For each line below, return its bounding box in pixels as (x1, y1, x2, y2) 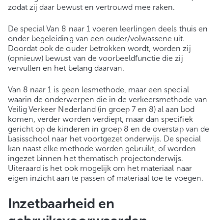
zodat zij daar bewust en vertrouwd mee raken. (8, 2, 175, 12)
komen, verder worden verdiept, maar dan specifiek (8, 114, 193, 124)
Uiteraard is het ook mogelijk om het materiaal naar (8, 163, 192, 173)
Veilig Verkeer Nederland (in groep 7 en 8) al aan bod (8, 104, 194, 114)
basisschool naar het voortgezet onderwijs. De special (8, 134, 201, 143)
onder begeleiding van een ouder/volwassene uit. (8, 33, 185, 43)
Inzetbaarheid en (8, 195, 114, 212)
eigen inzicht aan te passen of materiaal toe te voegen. (8, 173, 203, 183)
